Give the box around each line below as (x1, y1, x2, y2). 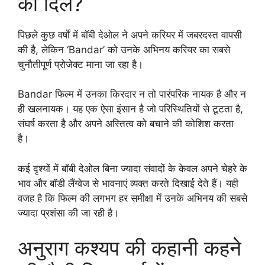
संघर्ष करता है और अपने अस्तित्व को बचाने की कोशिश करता (18, 118, 234, 130)
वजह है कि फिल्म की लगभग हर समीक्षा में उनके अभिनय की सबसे (18, 192, 247, 204)
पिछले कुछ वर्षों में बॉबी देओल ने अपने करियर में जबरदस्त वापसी (18, 28, 242, 41)
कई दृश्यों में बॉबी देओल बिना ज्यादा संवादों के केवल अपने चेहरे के (18, 162, 247, 174)
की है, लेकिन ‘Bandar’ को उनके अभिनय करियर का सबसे (18, 43, 230, 56)
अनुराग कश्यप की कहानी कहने (18, 235, 241, 261)
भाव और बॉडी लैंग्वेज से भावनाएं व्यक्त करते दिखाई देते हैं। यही (18, 177, 238, 189)
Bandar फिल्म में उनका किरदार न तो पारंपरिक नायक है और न (18, 88, 246, 101)
